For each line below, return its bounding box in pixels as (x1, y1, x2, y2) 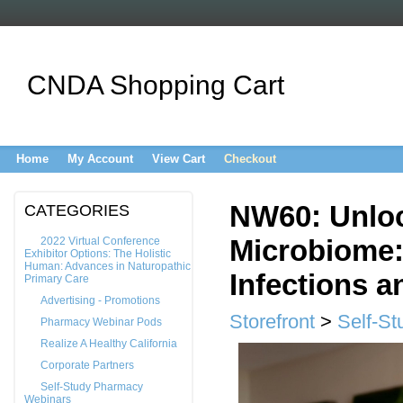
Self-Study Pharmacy (40, 381, 143, 393)
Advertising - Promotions (40, 294, 160, 307)
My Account (67, 152, 133, 166)
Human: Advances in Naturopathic (24, 260, 191, 273)
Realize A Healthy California (40, 337, 177, 350)
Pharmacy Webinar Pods (40, 316, 162, 328)
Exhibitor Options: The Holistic (24, 247, 171, 260)
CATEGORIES (24, 201, 130, 219)
